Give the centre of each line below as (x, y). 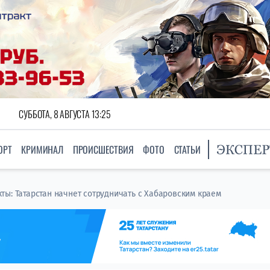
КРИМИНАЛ (42, 150)
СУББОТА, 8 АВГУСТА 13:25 (65, 114)
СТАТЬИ (187, 150)
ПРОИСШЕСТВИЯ (103, 150)
